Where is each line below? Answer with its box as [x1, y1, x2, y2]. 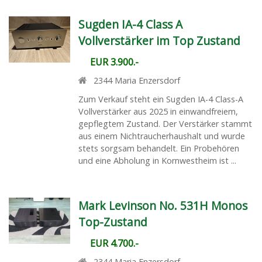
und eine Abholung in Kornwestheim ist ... [78, 155, 236, 167]
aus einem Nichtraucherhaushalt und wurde [78, 130, 245, 142]
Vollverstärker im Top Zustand [78, 33, 240, 49]
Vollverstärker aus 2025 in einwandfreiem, [78, 106, 238, 118]
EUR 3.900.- [89, 56, 139, 69]
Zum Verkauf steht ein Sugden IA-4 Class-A [78, 94, 243, 105]
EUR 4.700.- [89, 237, 139, 250]
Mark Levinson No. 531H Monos [78, 198, 247, 214]
